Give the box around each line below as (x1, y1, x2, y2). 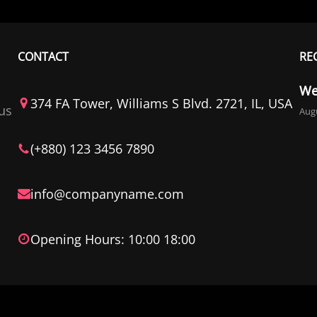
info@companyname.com (30, 185, 185, 202)
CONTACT (18, 48, 69, 64)
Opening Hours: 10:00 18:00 (30, 230, 196, 248)
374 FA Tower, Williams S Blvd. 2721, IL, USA (30, 94, 293, 112)
